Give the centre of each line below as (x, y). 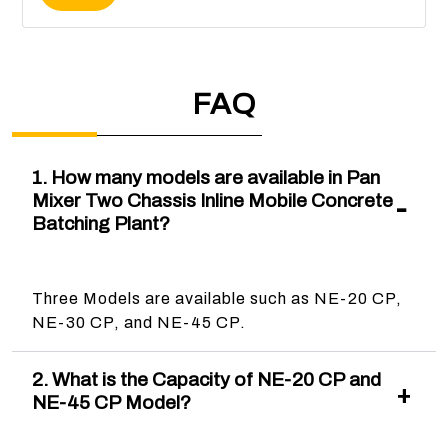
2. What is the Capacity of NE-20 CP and (206, 379)
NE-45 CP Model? (111, 402)
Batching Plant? (101, 223)
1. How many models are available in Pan (206, 177)
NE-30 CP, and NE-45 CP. (139, 322)
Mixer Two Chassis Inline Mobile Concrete (212, 200)
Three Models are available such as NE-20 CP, (217, 298)
